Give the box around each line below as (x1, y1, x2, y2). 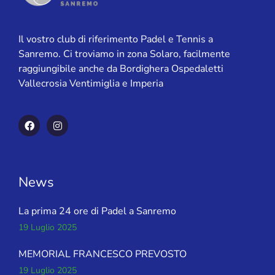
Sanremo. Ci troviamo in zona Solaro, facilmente (18, 47, 230, 61)
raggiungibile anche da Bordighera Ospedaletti (18, 61, 223, 76)
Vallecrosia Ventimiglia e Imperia (18, 76, 163, 90)
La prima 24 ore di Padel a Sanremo (18, 204, 176, 219)
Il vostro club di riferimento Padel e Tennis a (18, 32, 213, 46)
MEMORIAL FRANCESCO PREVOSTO (18, 247, 187, 261)
